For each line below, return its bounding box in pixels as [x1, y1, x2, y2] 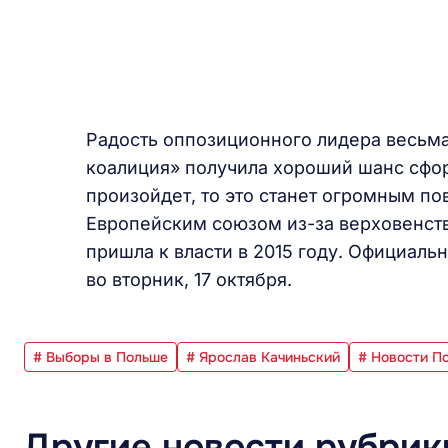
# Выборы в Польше [33, 347, 168, 366]
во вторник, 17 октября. [86, 268, 292, 290]
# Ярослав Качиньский [186, 347, 340, 366]
